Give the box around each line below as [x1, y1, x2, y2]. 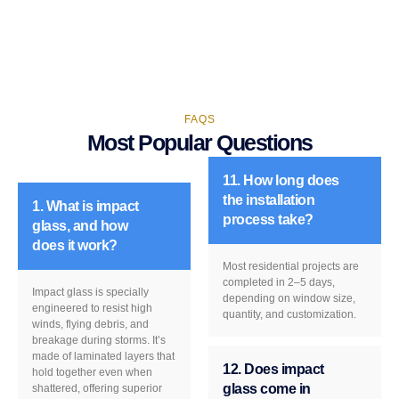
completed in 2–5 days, [223, 275, 335, 289]
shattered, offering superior [32, 381, 162, 395]
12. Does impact [223, 361, 324, 377]
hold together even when [32, 365, 152, 379]
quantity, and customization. [223, 307, 356, 321]
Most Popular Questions [86, 129, 313, 155]
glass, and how [32, 217, 127, 233]
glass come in [223, 380, 311, 396]
